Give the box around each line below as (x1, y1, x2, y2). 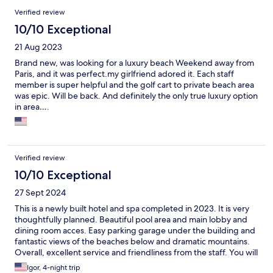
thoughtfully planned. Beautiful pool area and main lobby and (15, 213, 247, 225)
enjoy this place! (15, 257, 76, 269)
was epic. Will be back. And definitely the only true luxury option (15, 90, 258, 101)
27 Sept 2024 (15, 186, 66, 198)
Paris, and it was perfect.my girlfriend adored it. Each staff (15, 68, 234, 79)
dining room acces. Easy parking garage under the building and (15, 224, 255, 236)
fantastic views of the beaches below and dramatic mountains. (15, 235, 250, 247)
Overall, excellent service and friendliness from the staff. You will (15, 246, 258, 258)
